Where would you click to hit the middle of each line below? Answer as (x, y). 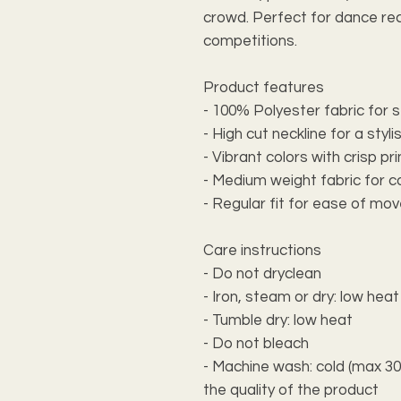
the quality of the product (291, 390)
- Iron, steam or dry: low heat (301, 297)
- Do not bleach (256, 343)
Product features (264, 87)
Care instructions (262, 250)
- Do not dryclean (262, 273)
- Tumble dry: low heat (278, 320)
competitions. (250, 41)
